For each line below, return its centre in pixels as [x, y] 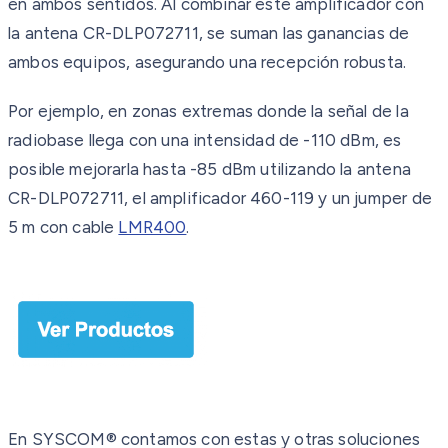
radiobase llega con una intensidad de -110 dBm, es [205, 139]
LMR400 [152, 226]
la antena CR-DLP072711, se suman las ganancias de [209, 32]
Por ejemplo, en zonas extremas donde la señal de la [208, 110]
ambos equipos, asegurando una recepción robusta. [207, 61]
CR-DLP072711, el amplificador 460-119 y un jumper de [220, 197]
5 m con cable [63, 226]
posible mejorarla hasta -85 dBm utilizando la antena [209, 168]
